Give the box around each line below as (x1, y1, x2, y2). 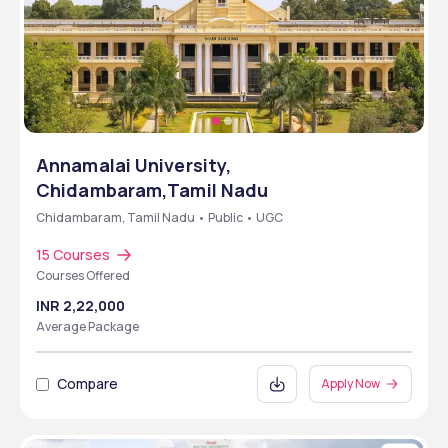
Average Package (36, 318, 139, 335)
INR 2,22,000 (36, 296, 125, 315)
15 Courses (36, 245, 110, 264)
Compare (57, 374, 118, 393)
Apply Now (321, 375, 380, 392)
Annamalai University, (36, 153, 232, 177)
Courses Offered (36, 267, 130, 284)
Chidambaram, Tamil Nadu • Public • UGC (36, 209, 283, 226)
